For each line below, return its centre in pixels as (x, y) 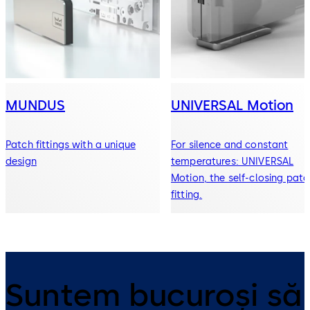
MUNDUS (35, 106)
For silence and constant (230, 145)
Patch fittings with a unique (71, 145)
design (21, 162)
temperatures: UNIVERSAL (232, 162)
